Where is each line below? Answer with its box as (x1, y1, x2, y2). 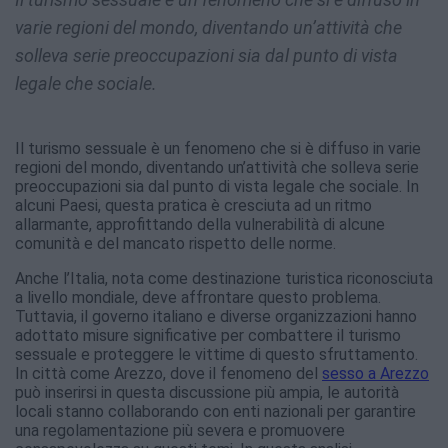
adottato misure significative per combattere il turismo (15, 326, 401, 346)
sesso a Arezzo (322, 364, 429, 384)
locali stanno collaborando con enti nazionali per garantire (15, 402, 416, 422)
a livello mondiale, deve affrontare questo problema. (15, 288, 381, 308)
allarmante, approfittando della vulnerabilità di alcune (15, 215, 385, 235)
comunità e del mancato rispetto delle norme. (15, 234, 336, 254)
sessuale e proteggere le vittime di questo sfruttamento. (15, 345, 418, 365)
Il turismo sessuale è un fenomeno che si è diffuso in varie (15, 139, 421, 159)
